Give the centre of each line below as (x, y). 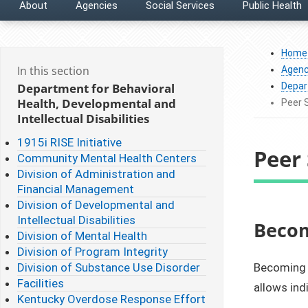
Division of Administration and (96, 174)
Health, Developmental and (97, 103)
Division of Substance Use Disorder (109, 267)
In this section (53, 70)
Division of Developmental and (96, 205)
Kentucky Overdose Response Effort (111, 299)
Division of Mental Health (82, 235)
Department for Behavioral (96, 88)
